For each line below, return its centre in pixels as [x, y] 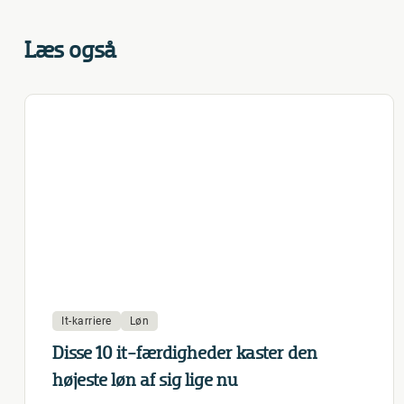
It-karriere [87, 321]
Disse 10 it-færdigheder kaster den [185, 353]
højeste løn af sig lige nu [145, 381]
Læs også [70, 50]
